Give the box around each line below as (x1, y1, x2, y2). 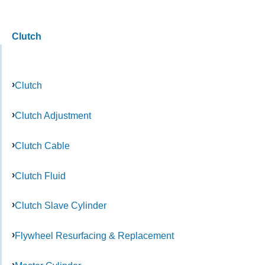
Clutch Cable (15, 140, 70, 151)
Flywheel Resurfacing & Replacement (15, 230, 174, 241)
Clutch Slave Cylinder (15, 200, 106, 211)
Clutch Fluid (15, 170, 66, 181)
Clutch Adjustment (15, 110, 91, 121)
